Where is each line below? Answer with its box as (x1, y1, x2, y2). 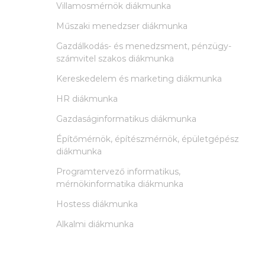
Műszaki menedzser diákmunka (56, 21, 188, 31)
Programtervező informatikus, (56, 166, 180, 177)
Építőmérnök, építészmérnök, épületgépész (56, 134, 239, 144)
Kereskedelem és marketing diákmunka (56, 73, 222, 84)
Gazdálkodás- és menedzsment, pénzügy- (56, 41, 231, 51)
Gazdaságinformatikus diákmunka (56, 114, 196, 124)
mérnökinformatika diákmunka (56, 179, 183, 189)
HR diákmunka (56, 93, 118, 104)
